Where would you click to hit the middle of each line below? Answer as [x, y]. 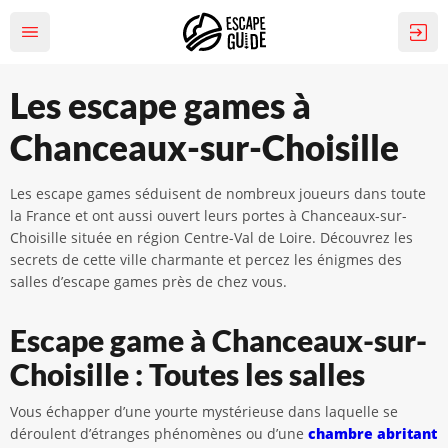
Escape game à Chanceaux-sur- [218, 340]
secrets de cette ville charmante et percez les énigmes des [206, 259]
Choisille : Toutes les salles [187, 374]
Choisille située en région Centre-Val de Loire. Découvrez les [211, 237]
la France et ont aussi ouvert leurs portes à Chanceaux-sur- [208, 215]
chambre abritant [372, 433]
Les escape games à [160, 105]
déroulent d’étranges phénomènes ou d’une [159, 433]
